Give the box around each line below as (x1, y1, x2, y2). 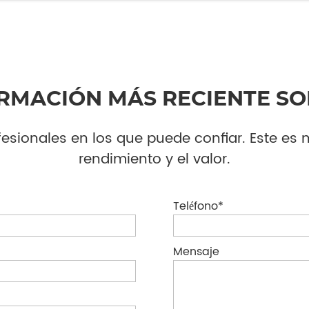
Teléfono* (172, 197, 223, 215)
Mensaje (172, 242, 219, 261)
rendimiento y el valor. (79, 148, 230, 171)
